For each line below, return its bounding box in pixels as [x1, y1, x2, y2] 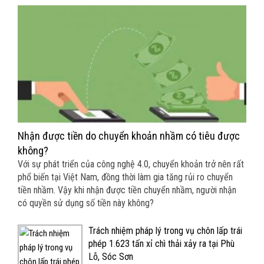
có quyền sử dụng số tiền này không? [18, 197, 154, 209]
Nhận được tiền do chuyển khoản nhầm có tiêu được [18, 130, 240, 143]
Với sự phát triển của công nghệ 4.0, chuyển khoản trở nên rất [18, 159, 244, 170]
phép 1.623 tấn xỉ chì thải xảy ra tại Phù [88, 238, 235, 250]
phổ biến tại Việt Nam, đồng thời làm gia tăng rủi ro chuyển [18, 171, 233, 183]
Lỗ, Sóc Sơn [88, 251, 133, 263]
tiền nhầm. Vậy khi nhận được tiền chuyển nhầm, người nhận [18, 184, 236, 196]
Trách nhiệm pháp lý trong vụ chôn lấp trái [88, 225, 242, 237]
